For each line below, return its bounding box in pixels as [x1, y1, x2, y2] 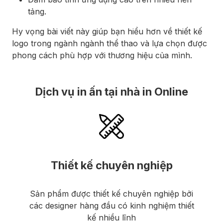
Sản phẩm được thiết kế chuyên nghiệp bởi [30, 188, 193, 199]
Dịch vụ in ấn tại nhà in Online [35, 85, 188, 98]
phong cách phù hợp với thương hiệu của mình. [12, 50, 192, 60]
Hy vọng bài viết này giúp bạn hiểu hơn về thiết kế [12, 26, 202, 36]
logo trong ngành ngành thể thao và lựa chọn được [12, 38, 207, 48]
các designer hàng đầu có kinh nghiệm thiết [29, 200, 194, 211]
